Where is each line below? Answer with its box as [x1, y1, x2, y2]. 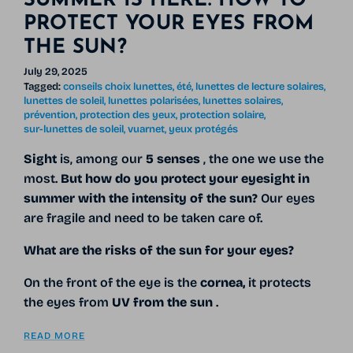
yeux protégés [168, 123, 238, 136]
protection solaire [179, 109, 264, 122]
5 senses [145, 151, 200, 167]
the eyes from [23, 295, 109, 310]
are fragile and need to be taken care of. [23, 210, 262, 226]
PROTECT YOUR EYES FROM [23, 13, 314, 34]
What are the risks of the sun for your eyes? [23, 243, 294, 258]
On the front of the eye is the [23, 275, 197, 291]
